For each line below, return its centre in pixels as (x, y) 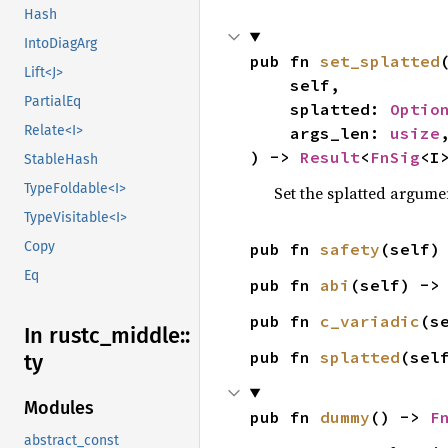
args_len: (339, 132)
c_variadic (369, 320)
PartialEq (52, 102)
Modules (59, 408)
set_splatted (379, 60)
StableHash (61, 160)
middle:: (150, 336)
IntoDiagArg (60, 44)
